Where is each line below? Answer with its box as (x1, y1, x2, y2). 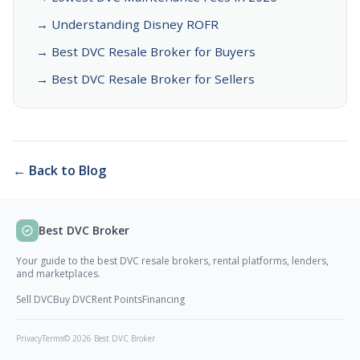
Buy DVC (53, 292, 92, 307)
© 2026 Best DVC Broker (63, 333, 155, 345)
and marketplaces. (16, 267, 100, 281)
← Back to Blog (13, 162, 106, 180)
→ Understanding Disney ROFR (36, 16, 219, 33)
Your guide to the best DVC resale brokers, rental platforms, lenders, (16, 254, 329, 268)
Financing (142, 292, 185, 307)
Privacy (16, 333, 42, 345)
